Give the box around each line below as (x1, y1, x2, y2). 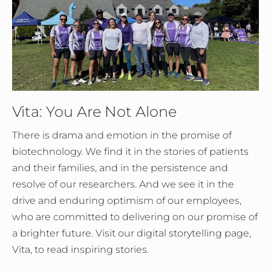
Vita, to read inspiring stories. (12, 244, 149, 256)
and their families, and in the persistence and (12, 162, 228, 174)
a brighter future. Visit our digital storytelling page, (12, 227, 251, 240)
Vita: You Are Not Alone (12, 103, 177, 121)
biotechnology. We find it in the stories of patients (12, 146, 249, 158)
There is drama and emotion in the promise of (12, 129, 232, 142)
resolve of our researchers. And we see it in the (12, 178, 234, 191)
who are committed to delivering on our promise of (12, 211, 258, 223)
